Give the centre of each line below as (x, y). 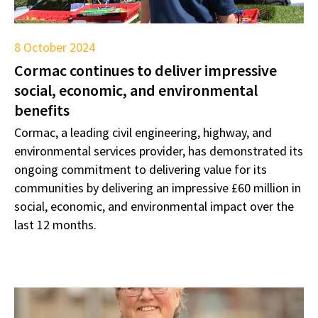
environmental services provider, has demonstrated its (159, 150)
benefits (42, 110)
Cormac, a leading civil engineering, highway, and (143, 132)
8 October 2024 (55, 47)
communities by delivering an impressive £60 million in (158, 187)
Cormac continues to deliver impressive (146, 70)
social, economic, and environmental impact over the (154, 206)
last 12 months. (55, 224)
